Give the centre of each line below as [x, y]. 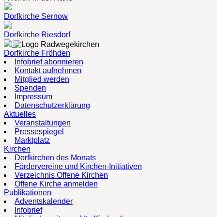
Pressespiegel [39, 131]
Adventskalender [44, 201]
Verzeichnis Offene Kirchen [61, 175]
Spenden [30, 88]
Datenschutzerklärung [52, 105]
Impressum [33, 96]
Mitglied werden [42, 79]
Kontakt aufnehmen [48, 70]
